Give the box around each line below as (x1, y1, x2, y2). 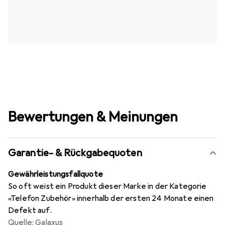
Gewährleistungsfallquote (8, 169, 103, 179)
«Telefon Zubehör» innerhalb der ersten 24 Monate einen (8, 193, 214, 203)
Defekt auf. (8, 205, 52, 215)
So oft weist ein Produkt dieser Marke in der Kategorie (8, 181, 207, 191)
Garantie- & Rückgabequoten (8, 146, 142, 159)
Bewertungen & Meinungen (8, 107, 178, 126)
